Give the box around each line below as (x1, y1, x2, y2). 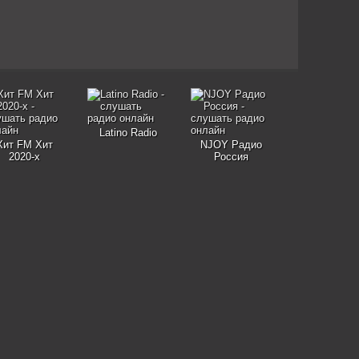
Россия (214, 151, 248, 163)
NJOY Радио (200, 139, 262, 151)
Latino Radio (99, 127, 157, 139)
